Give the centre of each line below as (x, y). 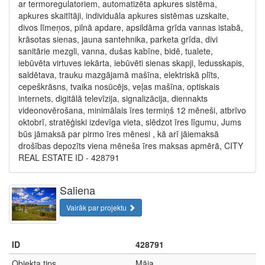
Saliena (77, 190)
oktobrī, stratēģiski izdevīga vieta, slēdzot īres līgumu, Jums (130, 122)
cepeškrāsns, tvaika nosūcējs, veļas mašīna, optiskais (119, 86)
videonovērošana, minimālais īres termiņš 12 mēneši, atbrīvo (132, 110)
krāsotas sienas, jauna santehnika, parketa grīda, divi (118, 39)
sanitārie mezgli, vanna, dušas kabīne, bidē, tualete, (116, 51)
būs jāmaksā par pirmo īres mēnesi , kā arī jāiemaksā (119, 133)
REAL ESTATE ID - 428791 (69, 157)
